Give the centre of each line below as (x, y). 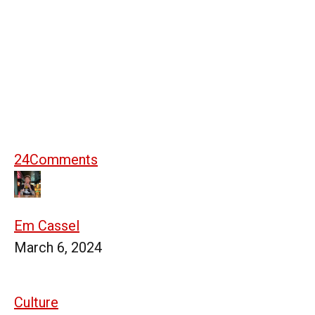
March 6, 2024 (58, 247)
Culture (36, 302)
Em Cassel (47, 225)
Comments (64, 159)
